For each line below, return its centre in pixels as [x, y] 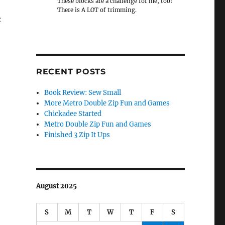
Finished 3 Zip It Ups [77, 135]
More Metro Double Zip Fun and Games [107, 103]
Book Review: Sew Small [83, 93]
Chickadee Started [73, 114]
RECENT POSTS [71, 72]
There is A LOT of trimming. [97, 10]
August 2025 [56, 186]
